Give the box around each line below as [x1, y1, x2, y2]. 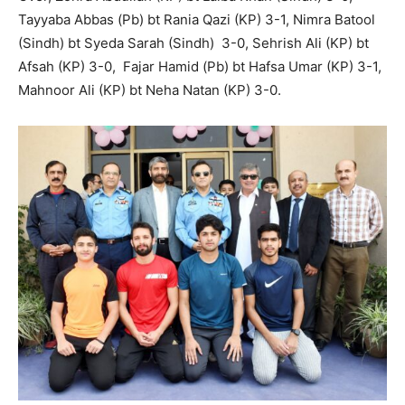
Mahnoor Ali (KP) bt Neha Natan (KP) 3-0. [18, 81, 281, 99]
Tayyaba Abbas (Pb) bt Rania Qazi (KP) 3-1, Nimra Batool [18, 11, 375, 29]
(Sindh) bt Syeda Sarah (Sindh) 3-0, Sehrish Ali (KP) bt [18, 34, 369, 52]
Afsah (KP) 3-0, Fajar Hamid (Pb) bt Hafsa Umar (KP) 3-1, [18, 58, 381, 76]
